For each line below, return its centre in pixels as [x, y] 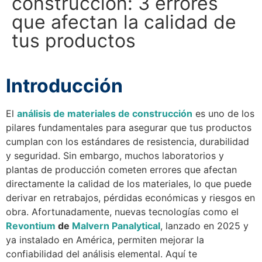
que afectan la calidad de [124, 22]
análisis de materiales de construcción [105, 113]
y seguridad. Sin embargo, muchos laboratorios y [115, 156]
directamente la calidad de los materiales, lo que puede [129, 184]
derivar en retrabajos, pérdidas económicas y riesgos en [130, 198]
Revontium [31, 226]
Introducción [64, 86]
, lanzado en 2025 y [204, 226]
